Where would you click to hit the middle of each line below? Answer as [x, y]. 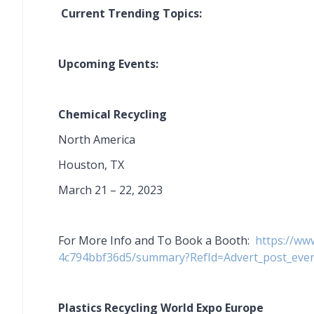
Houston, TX [91, 165]
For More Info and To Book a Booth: [157, 240]
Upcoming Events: [108, 64]
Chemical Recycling [112, 114]
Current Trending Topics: [131, 13]
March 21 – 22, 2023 [110, 190]
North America [97, 139]
